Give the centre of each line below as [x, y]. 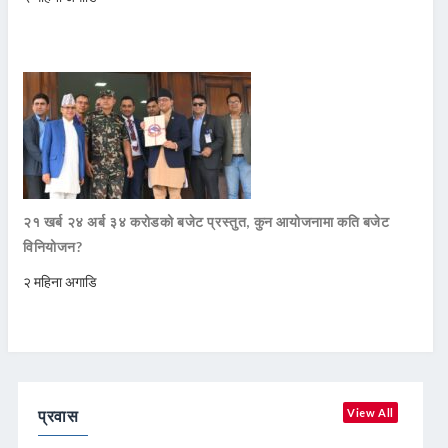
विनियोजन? [53, 246]
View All [370, 412]
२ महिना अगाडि [60, 281]
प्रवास [58, 415]
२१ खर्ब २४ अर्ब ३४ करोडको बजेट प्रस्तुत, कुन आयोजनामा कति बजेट [206, 221]
